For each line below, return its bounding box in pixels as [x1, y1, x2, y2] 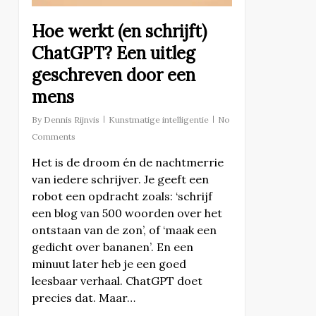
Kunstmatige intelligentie [108, 114, 209, 125]
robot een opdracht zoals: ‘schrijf [31, 189, 212, 203]
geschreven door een [31, 64, 195, 86]
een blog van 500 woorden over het [31, 206, 222, 220]
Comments [31, 131, 75, 142]
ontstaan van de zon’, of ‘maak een [31, 223, 217, 237]
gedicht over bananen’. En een [31, 240, 193, 254]
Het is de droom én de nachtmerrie [31, 155, 224, 169]
